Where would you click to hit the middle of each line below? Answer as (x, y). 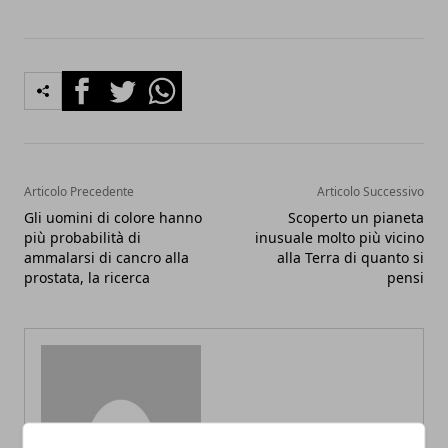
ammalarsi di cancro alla (106, 258)
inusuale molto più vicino (339, 238)
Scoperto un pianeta (356, 218)
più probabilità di (82, 238)
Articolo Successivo (370, 192)
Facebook (97, 82)
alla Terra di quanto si (350, 258)
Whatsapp (179, 82)
